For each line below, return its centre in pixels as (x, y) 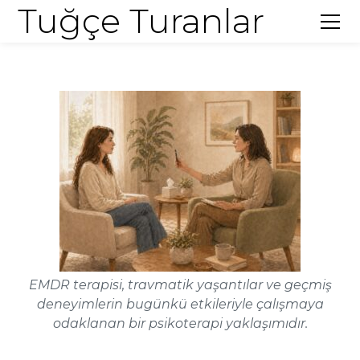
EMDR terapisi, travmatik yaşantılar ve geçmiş (180, 285)
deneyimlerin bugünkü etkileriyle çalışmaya (180, 304)
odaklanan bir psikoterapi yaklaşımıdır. (180, 323)
